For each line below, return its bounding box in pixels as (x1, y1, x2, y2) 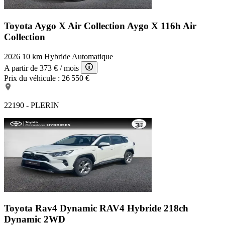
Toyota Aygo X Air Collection (4, 21, 127, 32)
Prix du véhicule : (4, 73, 60, 82)
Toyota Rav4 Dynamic (4, 203, 99, 214)
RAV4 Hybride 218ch (99, 203, 188, 214)
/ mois (60, 63, 79, 72)
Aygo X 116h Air (127, 21, 196, 32)
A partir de (4, 63, 38, 72)
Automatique (72, 52, 113, 61)
